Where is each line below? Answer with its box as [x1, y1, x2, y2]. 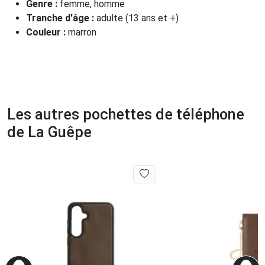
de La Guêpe [7, 124, 92, 141]
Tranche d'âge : [26, 12, 96, 24]
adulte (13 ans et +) [96, 12, 179, 24]
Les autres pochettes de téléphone [7, 106, 244, 124]
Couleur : [26, 27, 68, 38]
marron [68, 27, 96, 38]
